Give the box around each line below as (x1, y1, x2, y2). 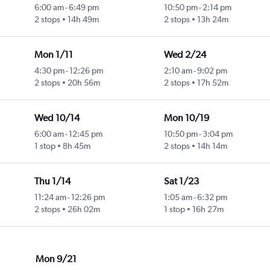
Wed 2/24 (163, 49, 206, 61)
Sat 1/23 (163, 175, 199, 187)
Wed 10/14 (34, 112, 80, 124)
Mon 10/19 (163, 112, 209, 124)
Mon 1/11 (34, 49, 73, 61)
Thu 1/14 (34, 175, 71, 187)
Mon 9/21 (36, 253, 77, 265)
